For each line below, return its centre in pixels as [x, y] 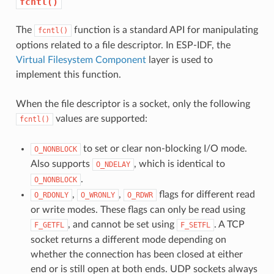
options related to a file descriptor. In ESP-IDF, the [123, 45]
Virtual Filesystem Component [81, 60]
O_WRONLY [98, 195]
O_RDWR [140, 195]
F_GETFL [49, 225]
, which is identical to [179, 164]
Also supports [61, 164]
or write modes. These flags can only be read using [138, 209]
